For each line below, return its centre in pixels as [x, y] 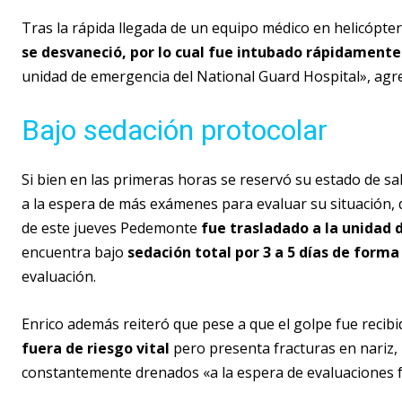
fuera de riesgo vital [96, 348]
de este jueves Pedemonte [109, 227]
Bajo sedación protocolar [175, 131]
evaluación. [59, 276]
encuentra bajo [74, 252]
